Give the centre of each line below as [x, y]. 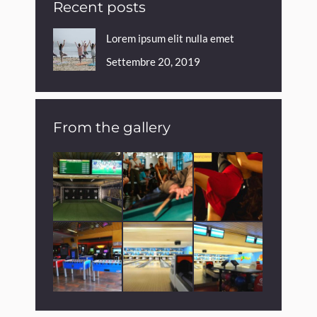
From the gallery [112, 127]
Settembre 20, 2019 [153, 62]
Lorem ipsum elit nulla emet [170, 38]
